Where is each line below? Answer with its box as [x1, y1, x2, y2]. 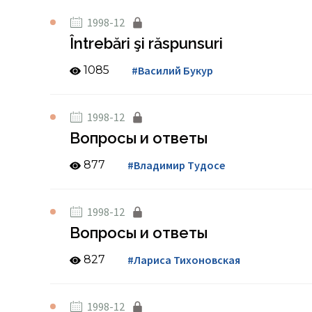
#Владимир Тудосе [127, 158, 225, 172]
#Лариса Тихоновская [127, 253, 240, 267]
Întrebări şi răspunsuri [70, 34, 223, 52]
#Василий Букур [132, 63, 213, 77]
